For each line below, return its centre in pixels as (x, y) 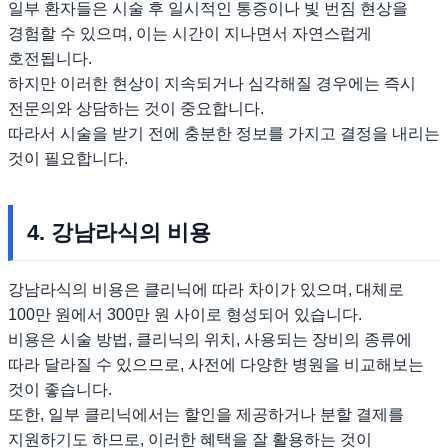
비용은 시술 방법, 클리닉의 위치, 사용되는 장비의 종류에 (210, 340)
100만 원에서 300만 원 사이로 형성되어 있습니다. (185, 315)
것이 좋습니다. (60, 390)
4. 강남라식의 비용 (119, 233)
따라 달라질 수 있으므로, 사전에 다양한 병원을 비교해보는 (216, 365)
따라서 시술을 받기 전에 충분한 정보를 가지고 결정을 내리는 (224, 134)
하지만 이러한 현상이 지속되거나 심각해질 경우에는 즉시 (212, 84)
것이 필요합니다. (68, 159)
